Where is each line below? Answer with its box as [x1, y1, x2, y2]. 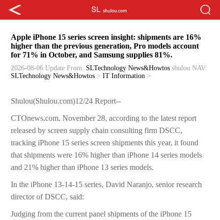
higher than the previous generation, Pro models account [11, 42, 199, 51]
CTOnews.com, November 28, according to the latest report [11, 114, 197, 123]
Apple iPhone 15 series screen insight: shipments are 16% [11, 33, 202, 42]
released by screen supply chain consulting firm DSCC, [11, 126, 183, 135]
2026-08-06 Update [11, 64, 65, 72]
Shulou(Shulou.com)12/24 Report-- [11, 97, 121, 106]
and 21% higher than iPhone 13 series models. [11, 163, 154, 172]
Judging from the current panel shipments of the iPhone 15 [11, 210, 192, 219]
